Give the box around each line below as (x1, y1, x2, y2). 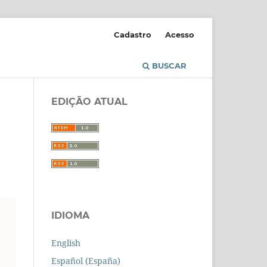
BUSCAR (150, 60, 187, 70)
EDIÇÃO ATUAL (51, 95, 128, 107)
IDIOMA (51, 209, 89, 221)
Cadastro (114, 29, 152, 39)
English (51, 237, 80, 249)
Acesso (165, 29, 194, 39)
